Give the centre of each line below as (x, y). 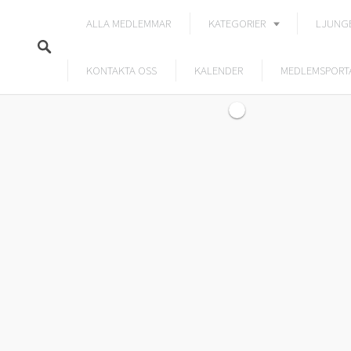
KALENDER (219, 70)
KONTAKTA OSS (121, 70)
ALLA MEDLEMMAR (128, 23)
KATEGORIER (237, 23)
